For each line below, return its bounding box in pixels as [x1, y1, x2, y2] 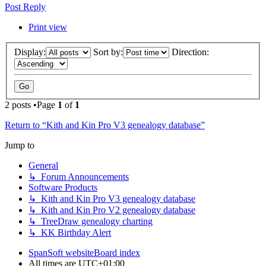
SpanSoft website [28, 247, 94, 258]
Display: [14, 46, 46, 57]
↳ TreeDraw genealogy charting [28, 216, 153, 226]
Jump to [5, 140, 34, 150]
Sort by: [93, 46, 123, 57]
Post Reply [5, 2, 46, 12]
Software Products [28, 182, 97, 192]
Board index [94, 247, 140, 258]
